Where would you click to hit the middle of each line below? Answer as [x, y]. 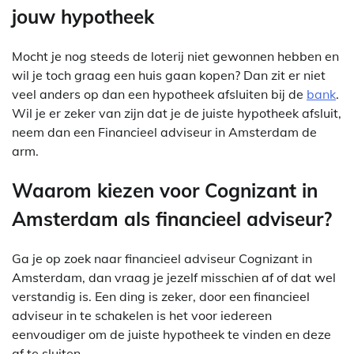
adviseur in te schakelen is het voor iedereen [142, 315]
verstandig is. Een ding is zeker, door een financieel [161, 296]
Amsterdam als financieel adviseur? [172, 219]
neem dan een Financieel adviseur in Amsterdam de [164, 132]
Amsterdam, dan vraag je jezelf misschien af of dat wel [174, 277]
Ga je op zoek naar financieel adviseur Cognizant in [162, 258]
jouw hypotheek [83, 17]
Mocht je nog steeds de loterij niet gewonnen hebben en [175, 56]
